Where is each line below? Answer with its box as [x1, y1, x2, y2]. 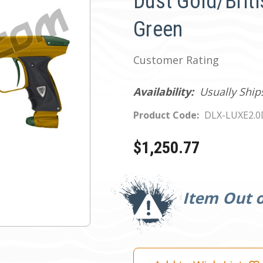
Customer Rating [133, 53, 219, 67]
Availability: [133, 85, 194, 99]
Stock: [133, 186, 153, 194]
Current [133, 174, 156, 183]
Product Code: [133, 109, 199, 122]
